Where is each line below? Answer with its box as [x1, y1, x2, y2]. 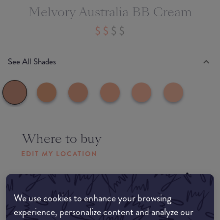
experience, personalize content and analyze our [14, 205, 193, 219]
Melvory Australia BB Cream [28, 3, 192, 21]
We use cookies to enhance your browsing [14, 191, 171, 205]
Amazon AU [35, 171, 73, 183]
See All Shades [8, 55, 56, 68]
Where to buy [22, 130, 102, 147]
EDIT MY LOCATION [21, 148, 98, 159]
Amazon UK [35, 199, 73, 211]
